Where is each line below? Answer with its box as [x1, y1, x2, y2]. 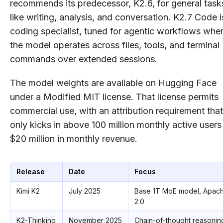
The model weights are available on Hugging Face [10, 77, 217, 88]
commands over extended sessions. [10, 53, 157, 64]
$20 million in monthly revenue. [10, 133, 137, 144]
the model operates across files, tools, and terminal [10, 39, 220, 50]
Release [16, 167, 45, 176]
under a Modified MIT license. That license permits [10, 91, 219, 102]
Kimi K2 [16, 186, 40, 195]
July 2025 [69, 186, 101, 195]
